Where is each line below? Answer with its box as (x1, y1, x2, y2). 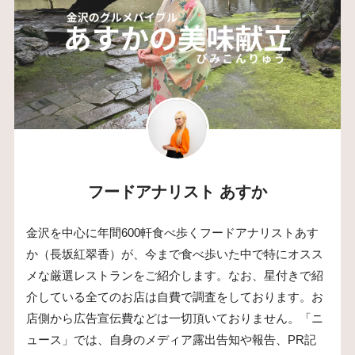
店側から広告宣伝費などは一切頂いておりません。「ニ (25, 311, 323, 325)
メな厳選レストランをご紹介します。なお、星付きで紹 (25, 269, 323, 282)
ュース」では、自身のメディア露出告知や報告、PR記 (25, 333, 316, 346)
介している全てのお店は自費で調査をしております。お (25, 290, 323, 303)
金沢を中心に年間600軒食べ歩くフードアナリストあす (25, 226, 319, 239)
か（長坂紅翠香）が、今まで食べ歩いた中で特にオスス (25, 247, 323, 261)
